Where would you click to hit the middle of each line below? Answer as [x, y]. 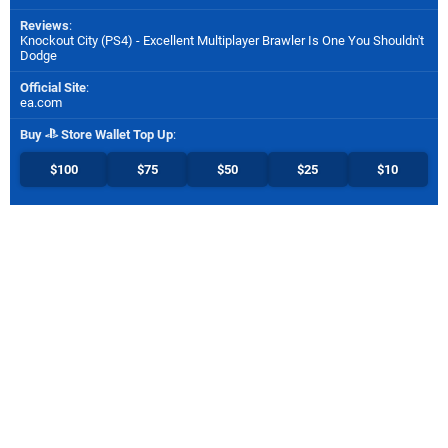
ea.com [41, 103]
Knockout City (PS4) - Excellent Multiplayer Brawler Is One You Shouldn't [222, 41]
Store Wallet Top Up [115, 135]
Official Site [53, 88]
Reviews [44, 26]
